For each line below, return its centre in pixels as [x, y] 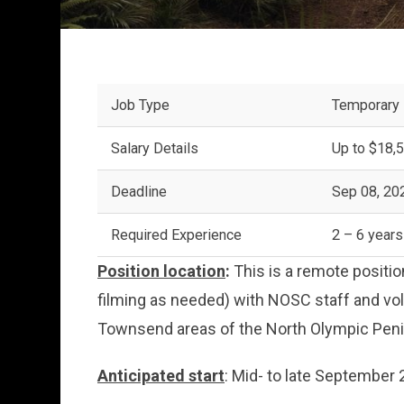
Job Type [140, 105]
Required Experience [176, 234]
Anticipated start [161, 375]
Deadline [138, 191]
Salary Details [154, 148]
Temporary [365, 105]
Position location [162, 271]
